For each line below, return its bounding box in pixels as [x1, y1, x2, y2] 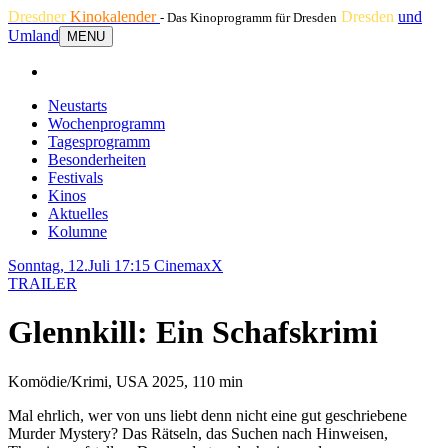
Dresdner [8, 8, 70, 25]
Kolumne [48, 223, 107, 240]
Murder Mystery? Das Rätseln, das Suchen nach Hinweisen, [8, 424, 388, 442]
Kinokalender [70, 8, 160, 25]
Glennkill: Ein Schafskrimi [8, 314, 378, 351]
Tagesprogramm [48, 133, 150, 150]
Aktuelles [48, 205, 108, 222]
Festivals [48, 169, 103, 186]
